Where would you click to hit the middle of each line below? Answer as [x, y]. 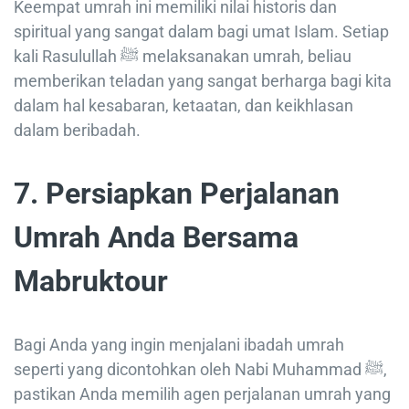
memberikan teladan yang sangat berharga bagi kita [203, 81]
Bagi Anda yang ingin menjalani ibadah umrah [179, 345]
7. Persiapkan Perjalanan [177, 194]
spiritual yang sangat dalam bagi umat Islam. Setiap [201, 32]
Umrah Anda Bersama [156, 238]
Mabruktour [91, 282]
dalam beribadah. [77, 131]
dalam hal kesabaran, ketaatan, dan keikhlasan [184, 106]
